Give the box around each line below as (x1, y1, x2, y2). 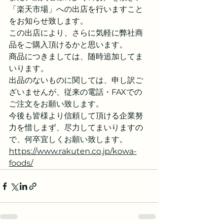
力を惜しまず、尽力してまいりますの (9, 123, 143, 132)
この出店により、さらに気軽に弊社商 (9, 28, 143, 37)
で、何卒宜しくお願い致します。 (9, 135, 127, 144)
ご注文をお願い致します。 (9, 99, 104, 109)
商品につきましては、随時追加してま (9, 52, 143, 61)
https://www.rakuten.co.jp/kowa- (9, 147, 137, 156)
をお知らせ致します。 (9, 16, 88, 26)
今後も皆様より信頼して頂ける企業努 (9, 111, 143, 120)
